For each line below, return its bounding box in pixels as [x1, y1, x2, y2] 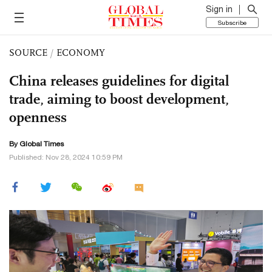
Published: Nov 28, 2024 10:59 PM [9, 153, 123, 161]
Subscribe [218, 19, 246, 26]
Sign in [206, 4, 233, 14]
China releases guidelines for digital [9, 72, 229, 90]
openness [9, 108, 67, 126]
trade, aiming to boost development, [9, 90, 229, 108]
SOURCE [9, 47, 47, 58]
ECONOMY [56, 47, 105, 58]
